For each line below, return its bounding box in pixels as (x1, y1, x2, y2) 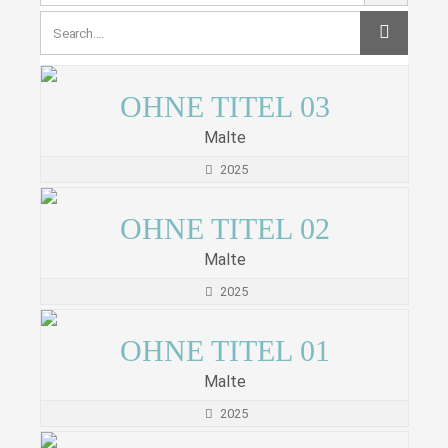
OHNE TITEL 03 (119, 90, 330, 124)
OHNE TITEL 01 (119, 334, 330, 368)
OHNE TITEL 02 (119, 212, 330, 246)
